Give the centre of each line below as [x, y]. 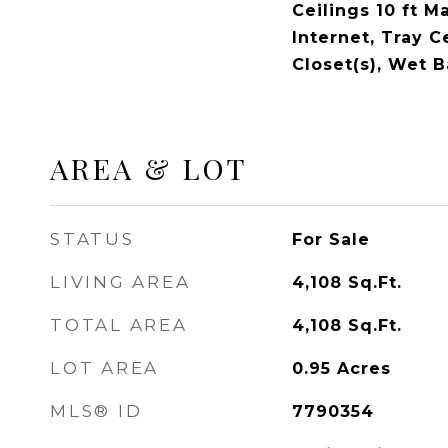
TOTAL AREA [119, 325]
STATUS [92, 239]
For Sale [330, 239]
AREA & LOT [149, 168]
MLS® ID [96, 411]
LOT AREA [104, 368]
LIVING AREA [120, 282]
